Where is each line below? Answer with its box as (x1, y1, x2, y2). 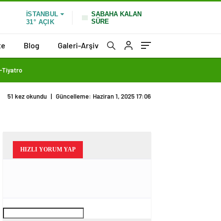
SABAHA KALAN (91, 10, 142, 18)
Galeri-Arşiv (58, 40, 99, 50)
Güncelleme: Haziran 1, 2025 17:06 (56, 92, 151, 100)
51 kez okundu (7, 92, 47, 100)
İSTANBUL (26, 10, 58, 18)
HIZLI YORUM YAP (20, 146, 75, 153)
